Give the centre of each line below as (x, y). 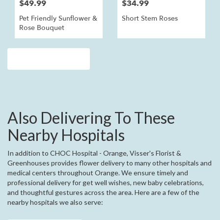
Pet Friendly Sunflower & (58, 18)
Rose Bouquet (42, 27)
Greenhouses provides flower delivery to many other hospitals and (110, 163)
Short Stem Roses (150, 18)
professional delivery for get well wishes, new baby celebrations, (106, 182)
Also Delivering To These (91, 117)
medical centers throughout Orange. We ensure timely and (98, 172)
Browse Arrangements (49, 58)
